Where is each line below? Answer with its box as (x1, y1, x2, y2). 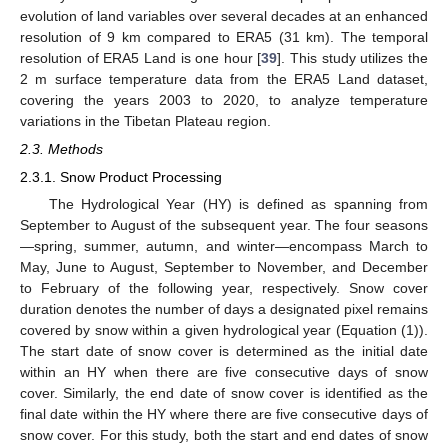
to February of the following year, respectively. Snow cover (20, 280, 428, 297)
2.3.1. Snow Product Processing (20, 168, 222, 185)
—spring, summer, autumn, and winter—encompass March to (20, 238, 428, 255)
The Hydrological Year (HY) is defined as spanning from (48, 196, 428, 213)
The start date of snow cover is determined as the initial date (20, 343, 428, 360)
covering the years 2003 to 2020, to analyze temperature (20, 91, 428, 108)
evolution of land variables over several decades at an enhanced (20, 7, 428, 24)
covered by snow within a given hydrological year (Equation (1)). (20, 322, 428, 339)
